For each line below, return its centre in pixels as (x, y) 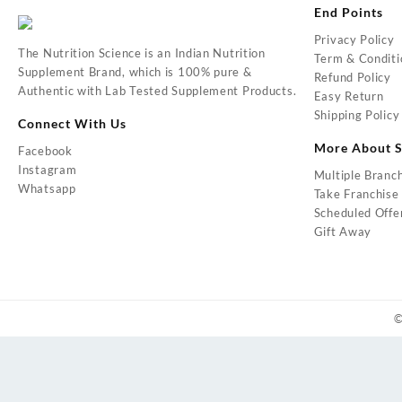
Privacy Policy (354, 39)
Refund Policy (352, 77)
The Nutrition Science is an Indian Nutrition (142, 52)
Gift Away (343, 231)
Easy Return (349, 96)
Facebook (45, 150)
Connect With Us (72, 123)
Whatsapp (47, 188)
